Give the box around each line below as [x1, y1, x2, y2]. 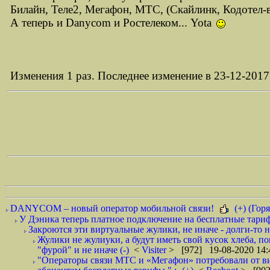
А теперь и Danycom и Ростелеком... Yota [10, 16, 215, 29]
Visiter [142, 245, 169, 255]
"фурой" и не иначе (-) [37, 245, 129, 255]
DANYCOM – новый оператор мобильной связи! [10, 203, 216, 213]
